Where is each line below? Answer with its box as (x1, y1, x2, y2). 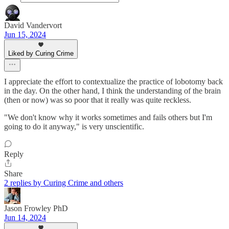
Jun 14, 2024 (4, 213, 46, 222)
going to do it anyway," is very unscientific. (4, 122, 144, 131)
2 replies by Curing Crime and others (4, 178, 123, 188)
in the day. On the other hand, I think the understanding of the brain (4, 86, 221, 96)
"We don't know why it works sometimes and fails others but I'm (4, 113, 212, 122)
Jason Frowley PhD (4, 204, 68, 213)
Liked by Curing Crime (8, 50, 74, 58)
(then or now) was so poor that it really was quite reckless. (4, 96, 191, 105)
